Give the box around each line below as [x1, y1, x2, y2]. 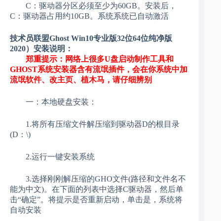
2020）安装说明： [10, 44, 73, 53]
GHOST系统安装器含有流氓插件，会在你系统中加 [10, 65, 187, 74]
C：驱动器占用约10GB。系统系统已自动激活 [10, 12, 169, 21]
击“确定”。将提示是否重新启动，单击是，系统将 [10, 195, 183, 204]
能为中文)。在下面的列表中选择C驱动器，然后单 [10, 185, 184, 194]
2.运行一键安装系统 [10, 152, 95, 161]
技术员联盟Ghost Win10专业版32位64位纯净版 [10, 34, 172, 43]
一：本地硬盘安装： [10, 98, 97, 107]
